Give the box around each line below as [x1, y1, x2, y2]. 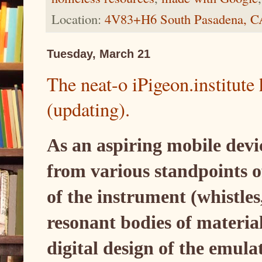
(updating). [47, 96, 130, 122]
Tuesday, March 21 [47, 47, 150, 61]
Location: [51, 10, 105, 28]
